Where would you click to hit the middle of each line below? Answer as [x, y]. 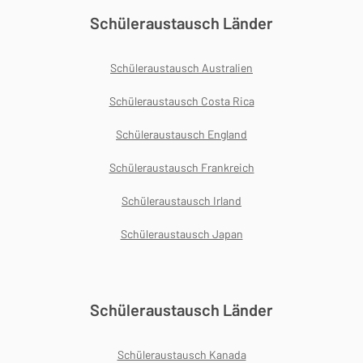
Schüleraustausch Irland [181, 201]
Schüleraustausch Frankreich [181, 168]
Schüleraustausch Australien [181, 68]
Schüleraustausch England [181, 135]
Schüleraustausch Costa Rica [181, 101]
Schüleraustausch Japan [181, 234]
